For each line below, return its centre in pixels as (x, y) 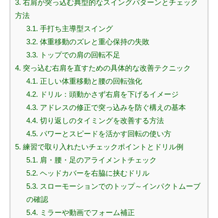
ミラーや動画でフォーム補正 (86, 213)
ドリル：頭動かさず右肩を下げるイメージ (108, 94)
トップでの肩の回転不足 (79, 55)
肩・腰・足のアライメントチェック (97, 160)
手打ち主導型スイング (75, 29)
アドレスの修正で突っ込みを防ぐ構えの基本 (112, 108)
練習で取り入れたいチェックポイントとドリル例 (102, 147)
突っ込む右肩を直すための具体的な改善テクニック (106, 68)
